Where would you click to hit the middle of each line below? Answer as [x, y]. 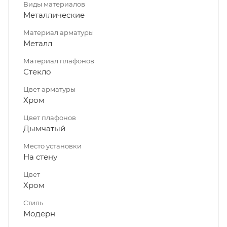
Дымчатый [44, 128]
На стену [40, 157]
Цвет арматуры [49, 89]
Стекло [37, 71]
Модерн [39, 213]
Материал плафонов [59, 61]
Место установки [52, 146]
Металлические [54, 15]
